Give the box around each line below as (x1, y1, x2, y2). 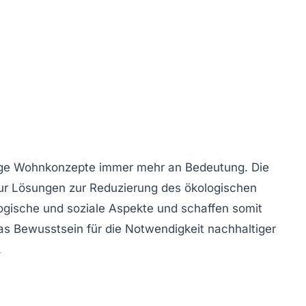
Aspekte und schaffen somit (105, 201, 262, 215)
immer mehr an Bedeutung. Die (96, 160, 269, 174)
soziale (67, 201, 105, 215)
